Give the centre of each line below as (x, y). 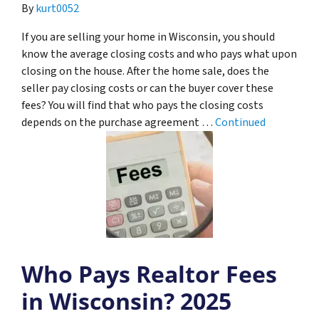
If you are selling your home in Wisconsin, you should (148, 37)
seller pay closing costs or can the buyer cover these (147, 88)
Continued (240, 122)
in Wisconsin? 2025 (126, 300)
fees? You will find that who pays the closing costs (142, 105)
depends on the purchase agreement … (118, 122)
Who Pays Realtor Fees (149, 273)
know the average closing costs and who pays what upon (159, 54)
